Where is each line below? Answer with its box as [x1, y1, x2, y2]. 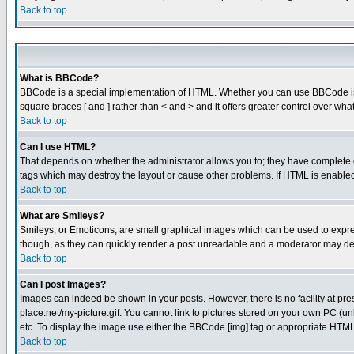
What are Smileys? [20, 210, 104, 221]
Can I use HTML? [20, 141, 96, 153]
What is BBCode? [20, 73, 99, 84]
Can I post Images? [20, 279, 106, 290]
